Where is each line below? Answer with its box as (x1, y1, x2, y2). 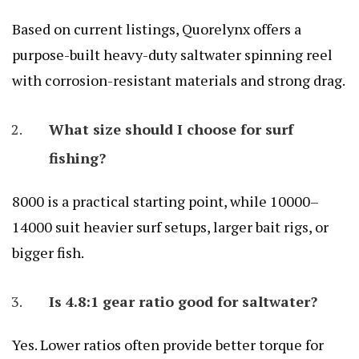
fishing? (49, 147, 106, 167)
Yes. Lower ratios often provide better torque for (12, 334, 324, 354)
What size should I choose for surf (49, 119, 293, 139)
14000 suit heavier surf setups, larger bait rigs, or (12, 216, 329, 236)
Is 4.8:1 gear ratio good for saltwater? (49, 291, 317, 311)
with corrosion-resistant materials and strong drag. (12, 70, 345, 90)
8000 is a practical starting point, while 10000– (12, 191, 319, 211)
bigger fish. (12, 242, 84, 262)
